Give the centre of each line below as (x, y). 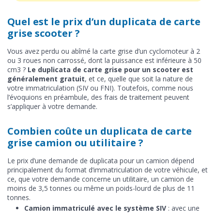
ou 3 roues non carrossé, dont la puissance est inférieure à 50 (104, 60)
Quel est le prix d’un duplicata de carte (104, 21)
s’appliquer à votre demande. (52, 106)
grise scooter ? (44, 33)
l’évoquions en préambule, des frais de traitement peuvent (98, 97)
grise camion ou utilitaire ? (75, 142)
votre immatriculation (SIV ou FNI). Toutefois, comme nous (100, 88)
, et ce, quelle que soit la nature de (139, 78)
